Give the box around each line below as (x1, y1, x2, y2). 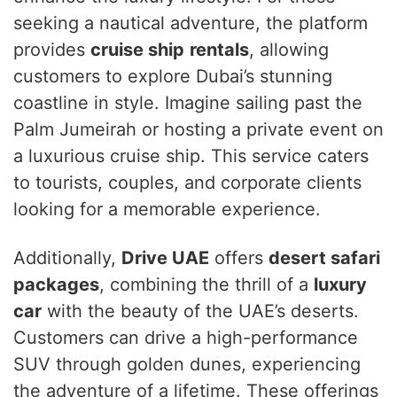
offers (209, 247, 269, 269)
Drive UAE (121, 247, 209, 269)
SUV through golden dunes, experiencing (13, 354, 361, 376)
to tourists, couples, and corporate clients (13, 172, 362, 194)
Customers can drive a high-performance (13, 327, 358, 349)
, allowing (249, 39, 329, 61)
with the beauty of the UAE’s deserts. (42, 300, 359, 323)
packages (13, 274, 99, 296)
